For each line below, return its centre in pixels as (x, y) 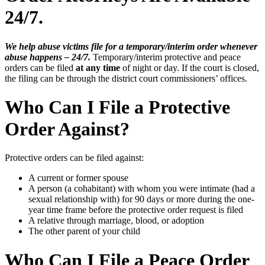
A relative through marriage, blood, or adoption (116, 221)
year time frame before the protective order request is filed (136, 210)
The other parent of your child (84, 231)
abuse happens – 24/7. (48, 57)
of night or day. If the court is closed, (190, 67)
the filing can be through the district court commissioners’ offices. (126, 78)
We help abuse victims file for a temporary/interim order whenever (131, 46)
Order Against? (67, 129)
